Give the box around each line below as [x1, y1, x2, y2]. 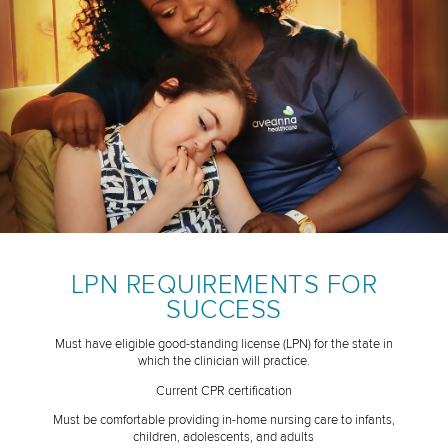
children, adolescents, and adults [133, 429, 315, 446]
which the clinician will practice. [137, 352, 310, 369]
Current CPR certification [155, 382, 292, 399]
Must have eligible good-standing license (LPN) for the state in [54, 335, 393, 352]
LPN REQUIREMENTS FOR [70, 268, 378, 301]
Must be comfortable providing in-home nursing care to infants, [52, 412, 395, 429]
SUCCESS [166, 293, 282, 326]
